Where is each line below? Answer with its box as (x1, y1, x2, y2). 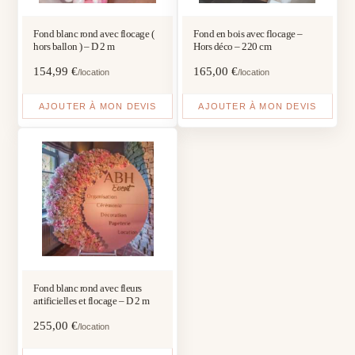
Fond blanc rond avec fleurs (33, 282, 142, 295)
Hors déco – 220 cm (193, 40, 271, 53)
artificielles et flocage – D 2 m (33, 295, 150, 307)
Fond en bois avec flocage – (193, 28, 303, 40)
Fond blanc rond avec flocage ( (33, 28, 155, 40)
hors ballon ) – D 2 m (33, 40, 115, 53)
